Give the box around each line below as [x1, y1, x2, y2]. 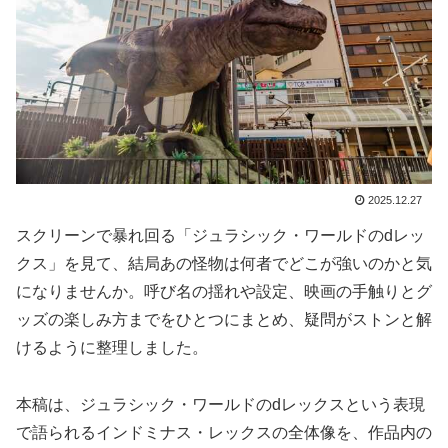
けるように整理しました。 [16, 339, 208, 357]
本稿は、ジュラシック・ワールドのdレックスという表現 [16, 395, 425, 413]
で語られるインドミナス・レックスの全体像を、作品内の [16, 423, 432, 441]
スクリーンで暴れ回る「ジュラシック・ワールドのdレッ [16, 227, 425, 245]
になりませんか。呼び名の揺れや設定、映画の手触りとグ [16, 283, 432, 301]
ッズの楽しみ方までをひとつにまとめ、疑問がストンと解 [16, 311, 432, 329]
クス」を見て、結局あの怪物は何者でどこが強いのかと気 [16, 255, 432, 273]
